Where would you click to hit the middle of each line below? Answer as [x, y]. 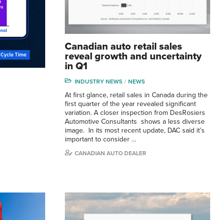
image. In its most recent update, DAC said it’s [135, 131]
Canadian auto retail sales [124, 47]
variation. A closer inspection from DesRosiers [135, 113]
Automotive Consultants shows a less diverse [135, 122]
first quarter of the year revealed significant [130, 104]
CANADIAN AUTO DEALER [110, 153]
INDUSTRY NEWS [98, 82]
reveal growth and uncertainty [133, 57]
